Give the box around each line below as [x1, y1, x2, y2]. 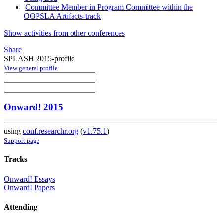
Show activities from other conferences [4, 28, 125, 37]
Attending [4, 202, 37, 211]
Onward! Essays [4, 174, 55, 183]
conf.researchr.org [23, 127, 78, 136]
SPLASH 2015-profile [4, 54, 74, 63]
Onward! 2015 [4, 102, 63, 112]
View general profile [4, 64, 58, 72]
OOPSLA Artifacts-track [24, 11, 101, 20]
